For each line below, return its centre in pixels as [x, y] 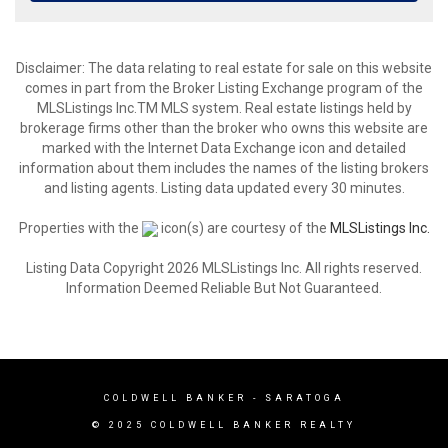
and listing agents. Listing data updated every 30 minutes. [224, 188]
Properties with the [80, 228]
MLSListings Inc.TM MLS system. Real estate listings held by [224, 108]
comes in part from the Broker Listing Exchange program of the [224, 88]
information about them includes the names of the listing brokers [224, 168]
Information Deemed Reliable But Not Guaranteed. [224, 288]
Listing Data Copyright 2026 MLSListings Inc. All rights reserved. [224, 268]
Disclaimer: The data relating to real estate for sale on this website [224, 68]
